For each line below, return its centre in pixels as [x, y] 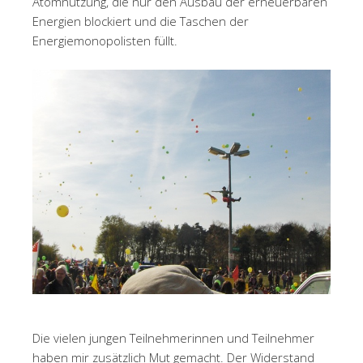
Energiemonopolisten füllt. [105, 41]
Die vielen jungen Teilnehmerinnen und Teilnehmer [173, 337]
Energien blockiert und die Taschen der [141, 21]
